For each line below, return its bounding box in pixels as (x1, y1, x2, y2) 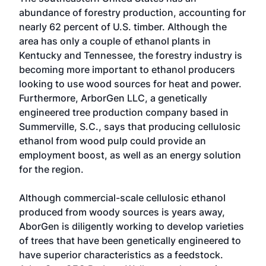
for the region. (19, 163, 84, 175)
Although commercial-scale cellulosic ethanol (19, 192, 226, 204)
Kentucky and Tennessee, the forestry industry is (19, 49, 242, 61)
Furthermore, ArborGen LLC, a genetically (19, 92, 207, 104)
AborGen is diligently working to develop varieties (19, 220, 244, 232)
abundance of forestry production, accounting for (19, 7, 246, 18)
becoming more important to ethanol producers (19, 64, 235, 75)
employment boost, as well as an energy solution (19, 149, 241, 161)
